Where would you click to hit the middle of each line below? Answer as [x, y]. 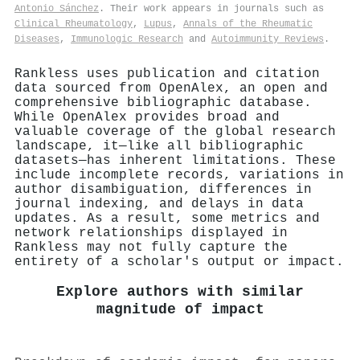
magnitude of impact [180, 309]
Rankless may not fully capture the [151, 247]
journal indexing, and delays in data [159, 204]
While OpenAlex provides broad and [147, 117]
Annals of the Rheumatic [248, 24]
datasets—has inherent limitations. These [175, 160]
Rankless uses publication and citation [167, 74]
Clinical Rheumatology [74, 24]
